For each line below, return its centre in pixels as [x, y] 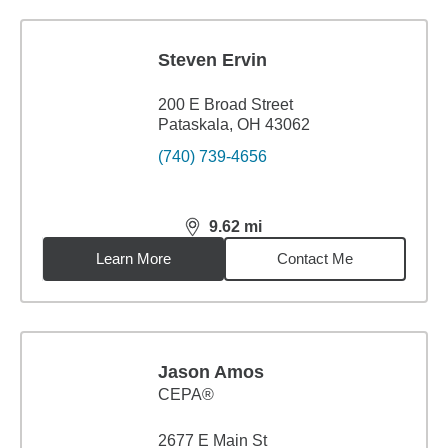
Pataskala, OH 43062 [234, 124]
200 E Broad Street [225, 104]
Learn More [134, 258]
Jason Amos [211, 372]
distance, [221, 235]
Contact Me [315, 258]
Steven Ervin [212, 60]
